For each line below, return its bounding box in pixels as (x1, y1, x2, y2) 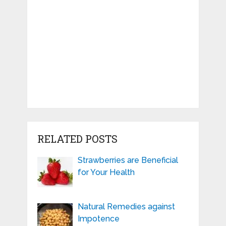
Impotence (77, 214, 120, 224)
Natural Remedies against (77, 202, 175, 212)
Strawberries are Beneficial (77, 155, 178, 165)
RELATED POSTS (37, 132, 118, 146)
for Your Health (77, 167, 135, 178)
